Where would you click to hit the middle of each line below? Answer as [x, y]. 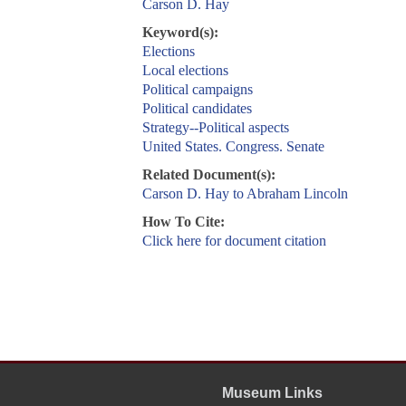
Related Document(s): [208, 175]
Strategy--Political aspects [215, 128]
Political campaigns [197, 90]
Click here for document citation [234, 241]
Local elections [185, 71]
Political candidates [197, 109]
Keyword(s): [180, 33]
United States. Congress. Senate [233, 147]
